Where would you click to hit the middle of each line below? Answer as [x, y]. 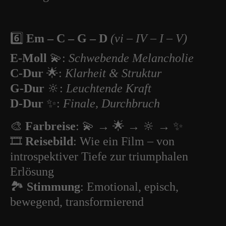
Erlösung [32, 172]
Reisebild [49, 141]
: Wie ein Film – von [124, 141]
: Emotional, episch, [129, 187]
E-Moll [29, 58]
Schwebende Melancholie [131, 58]
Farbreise [50, 126]
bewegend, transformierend [77, 202]
